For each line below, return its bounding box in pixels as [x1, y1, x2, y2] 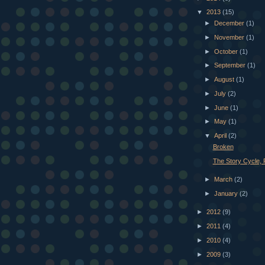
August [214, 76, 237, 83]
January [214, 189, 240, 197]
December [214, 20, 247, 27]
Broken [212, 143, 234, 150]
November [214, 33, 247, 41]
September [214, 62, 248, 69]
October [214, 47, 240, 55]
